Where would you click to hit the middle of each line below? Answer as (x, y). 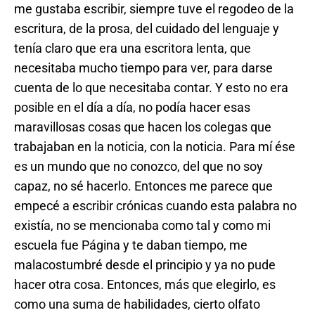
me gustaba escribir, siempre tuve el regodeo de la (154, 9)
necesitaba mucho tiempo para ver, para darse (143, 68)
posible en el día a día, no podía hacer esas (132, 107)
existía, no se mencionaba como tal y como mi (142, 225)
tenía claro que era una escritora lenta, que (133, 48)
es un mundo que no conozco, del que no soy (139, 166)
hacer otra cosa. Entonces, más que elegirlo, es (145, 284)
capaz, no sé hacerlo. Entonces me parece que (143, 186)
